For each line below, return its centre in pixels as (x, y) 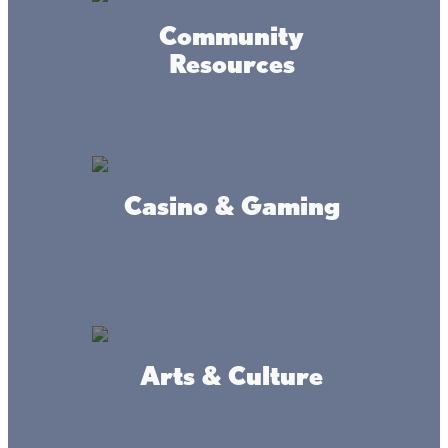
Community (231, 35)
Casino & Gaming (231, 205)
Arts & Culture (231, 375)
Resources (231, 63)
